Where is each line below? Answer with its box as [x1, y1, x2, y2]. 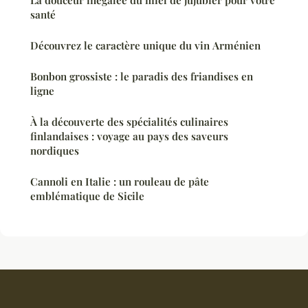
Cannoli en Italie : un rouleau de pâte [30, 174, 209, 188]
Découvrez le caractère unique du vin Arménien [30, 38, 261, 52]
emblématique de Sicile [30, 188, 144, 203]
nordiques [30, 143, 79, 157]
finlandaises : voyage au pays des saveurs [30, 129, 228, 143]
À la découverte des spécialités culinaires [30, 114, 228, 129]
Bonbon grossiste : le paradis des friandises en [30, 69, 253, 83]
